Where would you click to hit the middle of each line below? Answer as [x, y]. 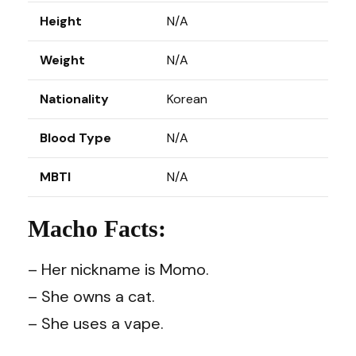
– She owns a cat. [91, 296]
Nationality [74, 99]
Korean [187, 99]
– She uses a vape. [96, 323]
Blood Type [75, 137]
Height [61, 21]
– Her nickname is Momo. [118, 269]
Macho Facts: [97, 228]
